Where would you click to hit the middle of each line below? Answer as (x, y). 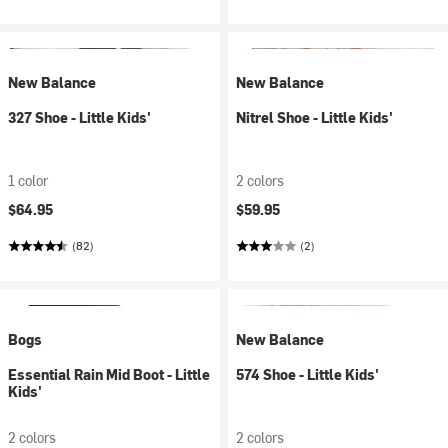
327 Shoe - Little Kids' (79, 117)
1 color (28, 180)
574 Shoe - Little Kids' (307, 374)
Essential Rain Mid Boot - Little (109, 374)
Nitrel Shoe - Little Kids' (314, 117)
